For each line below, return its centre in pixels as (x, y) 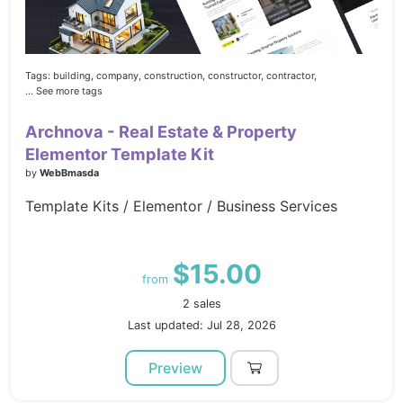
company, (119, 75)
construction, (175, 75)
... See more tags (64, 90)
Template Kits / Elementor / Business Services (181, 206)
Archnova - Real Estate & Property (161, 131)
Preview (175, 367)
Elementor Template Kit (120, 153)
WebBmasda (69, 172)
